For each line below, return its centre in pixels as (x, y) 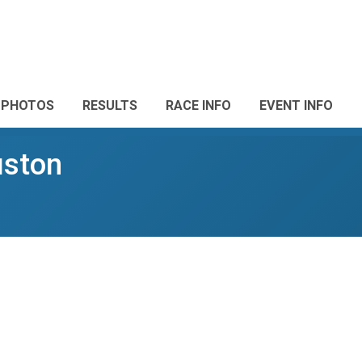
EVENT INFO (296, 105)
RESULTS (110, 105)
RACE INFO (198, 105)
